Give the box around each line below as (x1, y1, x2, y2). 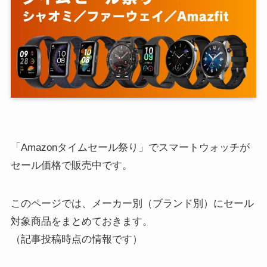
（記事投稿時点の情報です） (10, 233, 142, 245)
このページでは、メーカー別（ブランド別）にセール (10, 197, 254, 209)
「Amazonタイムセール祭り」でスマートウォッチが (10, 141, 250, 153)
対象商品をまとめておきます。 (10, 215, 153, 227)
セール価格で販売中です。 (10, 159, 132, 171)
